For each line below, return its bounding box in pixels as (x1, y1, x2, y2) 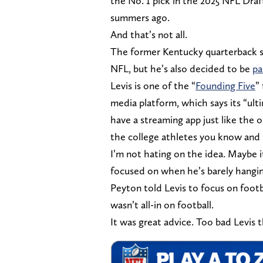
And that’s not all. (110, 28, 187, 41)
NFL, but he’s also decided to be (110, 62, 252, 75)
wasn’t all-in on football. (110, 198, 214, 211)
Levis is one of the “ (110, 79, 195, 92)
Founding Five (195, 79, 255, 92)
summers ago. (110, 11, 170, 23)
